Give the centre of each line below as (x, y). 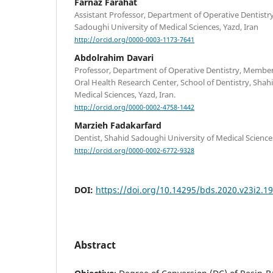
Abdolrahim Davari (114, 58)
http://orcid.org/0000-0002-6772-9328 (134, 151)
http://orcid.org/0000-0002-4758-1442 (134, 108)
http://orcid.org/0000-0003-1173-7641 (134, 40)
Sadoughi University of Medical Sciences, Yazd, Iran (166, 27)
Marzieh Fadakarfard (118, 126)
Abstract (95, 245)
